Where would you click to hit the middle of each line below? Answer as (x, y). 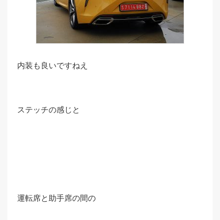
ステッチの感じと (49, 110)
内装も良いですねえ (53, 66)
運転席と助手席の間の (56, 198)
